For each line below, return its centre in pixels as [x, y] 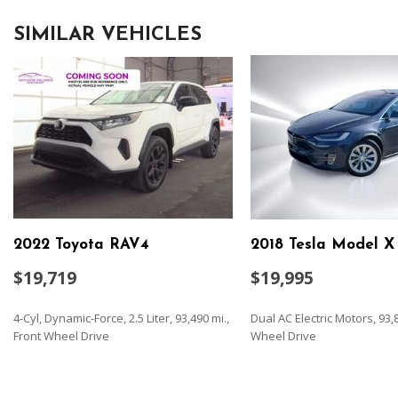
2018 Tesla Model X [322, 245]
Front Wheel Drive [61, 335]
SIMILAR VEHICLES [107, 35]
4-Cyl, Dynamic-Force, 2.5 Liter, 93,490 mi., [121, 318]
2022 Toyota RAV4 [81, 245]
